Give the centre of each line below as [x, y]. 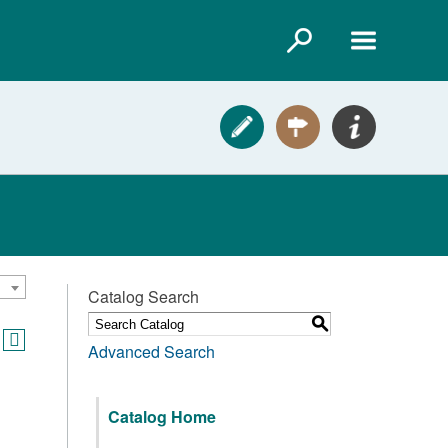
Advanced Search [151, 351]
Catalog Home [162, 416]
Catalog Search [143, 296]
